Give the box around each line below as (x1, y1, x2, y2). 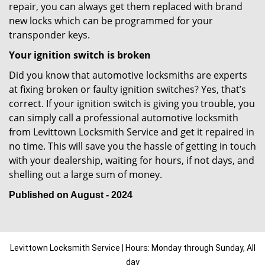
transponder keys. (9, 28, 90, 41)
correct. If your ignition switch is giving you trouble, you (9, 97, 255, 110)
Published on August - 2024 (9, 190, 132, 200)
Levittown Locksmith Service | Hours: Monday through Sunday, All (9, 243, 256, 253)
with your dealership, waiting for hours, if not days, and (9, 154, 254, 167)
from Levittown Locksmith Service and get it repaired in (9, 125, 254, 138)
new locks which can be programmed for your (9, 14, 213, 27)
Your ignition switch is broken (9, 49, 151, 62)
